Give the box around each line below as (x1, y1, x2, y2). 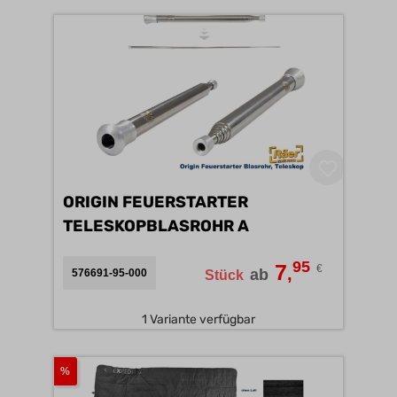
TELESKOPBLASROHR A (237, 216, 249, 236)
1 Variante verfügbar (142, 312, 255, 327)
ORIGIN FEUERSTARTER (63, 192, 248, 212)
